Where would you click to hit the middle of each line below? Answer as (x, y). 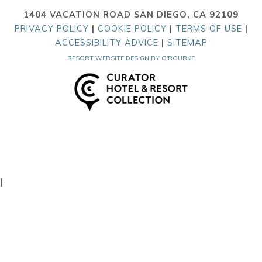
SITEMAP (187, 43)
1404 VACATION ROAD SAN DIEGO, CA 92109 (131, 15)
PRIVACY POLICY (51, 29)
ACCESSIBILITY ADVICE (106, 43)
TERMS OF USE (208, 29)
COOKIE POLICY (132, 29)
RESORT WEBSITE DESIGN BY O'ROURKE (131, 58)
